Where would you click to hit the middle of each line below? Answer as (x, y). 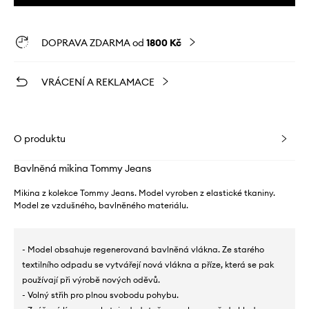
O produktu (40, 139)
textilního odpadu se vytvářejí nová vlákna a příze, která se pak (148, 265)
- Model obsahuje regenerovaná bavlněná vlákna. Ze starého (143, 250)
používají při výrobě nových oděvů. (91, 280)
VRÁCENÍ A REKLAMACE (98, 82)
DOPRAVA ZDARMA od (94, 43)
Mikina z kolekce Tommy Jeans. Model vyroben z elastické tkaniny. (144, 193)
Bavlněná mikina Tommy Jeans (83, 169)
